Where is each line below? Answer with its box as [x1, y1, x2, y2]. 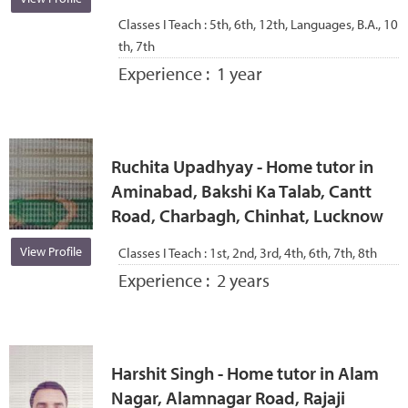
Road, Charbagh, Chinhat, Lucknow [110, 203, 383, 227]
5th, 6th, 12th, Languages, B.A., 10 [209, 15, 398, 34]
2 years [216, 269, 270, 292]
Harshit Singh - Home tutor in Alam [110, 361, 379, 384]
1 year [216, 62, 262, 86]
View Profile [20, 243, 82, 260]
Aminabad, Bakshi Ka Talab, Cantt [110, 178, 372, 202]
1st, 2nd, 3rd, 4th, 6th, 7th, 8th [209, 244, 377, 262]
